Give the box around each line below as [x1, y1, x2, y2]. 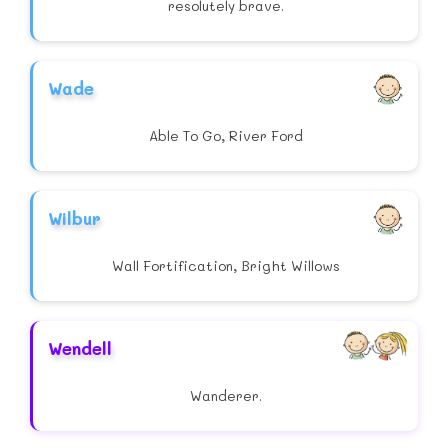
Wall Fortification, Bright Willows [111, 257, 340, 275]
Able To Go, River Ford [148, 127, 303, 145]
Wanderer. [189, 387, 262, 405]
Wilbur [48, 207, 101, 230]
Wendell [48, 337, 112, 360]
